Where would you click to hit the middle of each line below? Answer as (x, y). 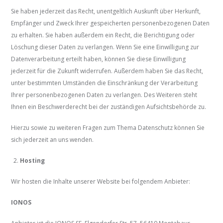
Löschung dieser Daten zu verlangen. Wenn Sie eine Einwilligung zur (105, 47)
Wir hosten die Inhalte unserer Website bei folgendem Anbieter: (101, 182)
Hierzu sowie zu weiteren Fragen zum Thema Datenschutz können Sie (108, 128)
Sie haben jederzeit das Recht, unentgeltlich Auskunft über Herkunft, (106, 11)
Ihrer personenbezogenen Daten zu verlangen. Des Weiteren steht (104, 95)
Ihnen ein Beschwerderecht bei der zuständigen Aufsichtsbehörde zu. (109, 107)
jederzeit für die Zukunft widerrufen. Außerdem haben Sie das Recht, (107, 71)
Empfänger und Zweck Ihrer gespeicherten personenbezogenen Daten (111, 23)
